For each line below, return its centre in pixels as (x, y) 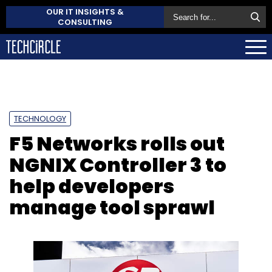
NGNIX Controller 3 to (118, 165)
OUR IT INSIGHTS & (85, 12)
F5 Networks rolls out (117, 143)
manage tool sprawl (112, 207)
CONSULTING (85, 22)
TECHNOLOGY (40, 118)
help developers (92, 186)
